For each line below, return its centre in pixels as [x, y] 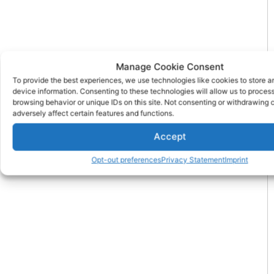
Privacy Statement [193, 159]
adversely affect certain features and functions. [93, 113]
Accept [170, 136]
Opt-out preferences [126, 159]
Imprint [236, 159]
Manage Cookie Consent [170, 66]
